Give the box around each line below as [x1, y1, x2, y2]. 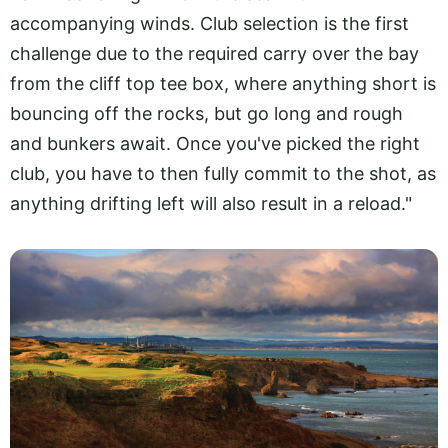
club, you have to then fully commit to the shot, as [10, 163, 436, 185]
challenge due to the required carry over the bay [10, 43, 419, 65]
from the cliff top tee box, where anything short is [10, 73, 436, 95]
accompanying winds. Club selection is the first [10, 13, 409, 35]
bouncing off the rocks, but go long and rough [10, 103, 403, 125]
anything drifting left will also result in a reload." [10, 193, 412, 215]
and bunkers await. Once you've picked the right [10, 133, 420, 155]
